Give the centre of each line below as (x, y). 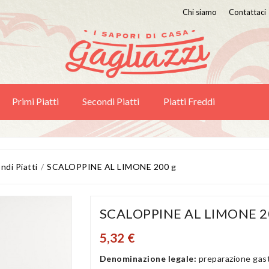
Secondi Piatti (111, 101)
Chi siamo (199, 12)
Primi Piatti (35, 101)
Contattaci (247, 12)
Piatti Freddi (189, 101)
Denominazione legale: (149, 258)
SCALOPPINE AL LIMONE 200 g (111, 167)
